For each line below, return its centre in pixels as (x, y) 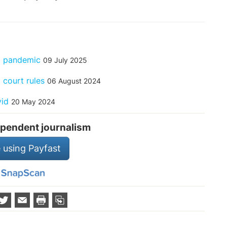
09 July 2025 (65, 60)
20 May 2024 (33, 102)
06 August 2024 (74, 81)
